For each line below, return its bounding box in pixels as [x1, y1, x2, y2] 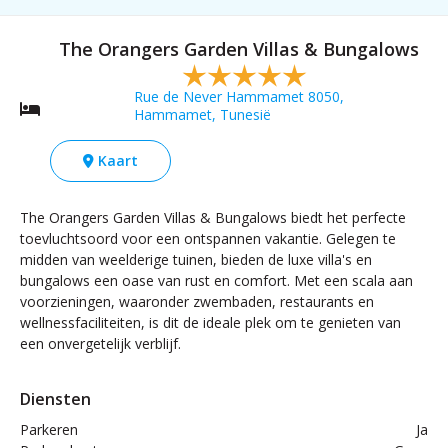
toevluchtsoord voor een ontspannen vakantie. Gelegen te [20, 229, 396, 248]
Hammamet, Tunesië [134, 105, 271, 124]
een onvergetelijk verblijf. [20, 334, 181, 353]
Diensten [20, 388, 91, 410]
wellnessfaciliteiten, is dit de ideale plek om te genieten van [20, 313, 401, 332]
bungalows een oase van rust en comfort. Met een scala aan [20, 271, 413, 290]
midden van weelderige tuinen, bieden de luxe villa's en [20, 250, 372, 269]
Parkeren [20, 420, 78, 439]
